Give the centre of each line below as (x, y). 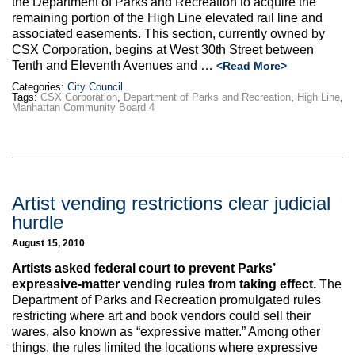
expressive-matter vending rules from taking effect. (166, 284)
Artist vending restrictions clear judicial (171, 204)
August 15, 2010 (48, 243)
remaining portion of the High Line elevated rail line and (167, 18)
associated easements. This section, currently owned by (168, 34)
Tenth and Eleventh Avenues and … (114, 66)
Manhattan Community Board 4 (83, 108)
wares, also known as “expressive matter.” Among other (166, 331)
